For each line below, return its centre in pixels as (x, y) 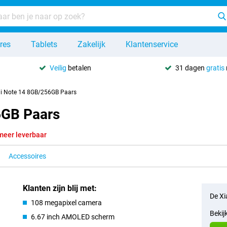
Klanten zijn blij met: (60, 188)
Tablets (44, 44)
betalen (79, 68)
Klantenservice (152, 44)
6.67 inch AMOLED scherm (73, 217)
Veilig (58, 68)
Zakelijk (91, 44)
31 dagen (191, 68)
